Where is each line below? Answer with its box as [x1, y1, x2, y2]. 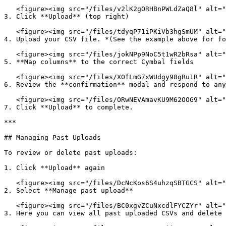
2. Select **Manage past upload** [4, 187, 133, 194]
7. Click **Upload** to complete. [4, 103, 133, 111]
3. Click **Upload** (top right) [4, 13, 129, 20]
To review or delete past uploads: [4, 149, 137, 156]
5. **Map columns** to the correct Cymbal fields [4, 58, 194, 66]
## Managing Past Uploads [4, 134, 101, 141]
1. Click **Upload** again [4, 164, 105, 172]
